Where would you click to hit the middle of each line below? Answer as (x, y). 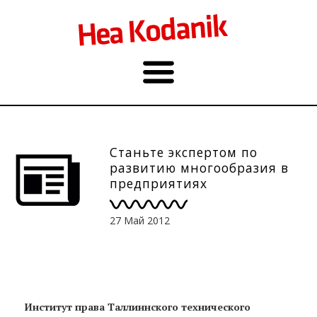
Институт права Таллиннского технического (138, 306)
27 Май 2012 (140, 220)
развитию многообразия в (199, 168)
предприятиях (158, 183)
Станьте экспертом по (184, 152)
